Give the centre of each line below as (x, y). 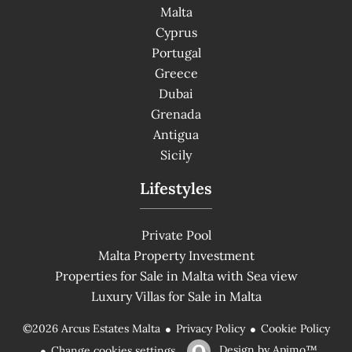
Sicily (176, 154)
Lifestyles (176, 188)
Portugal (176, 52)
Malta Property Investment (176, 255)
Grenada (176, 114)
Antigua (176, 134)
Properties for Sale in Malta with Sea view (176, 275)
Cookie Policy (295, 329)
